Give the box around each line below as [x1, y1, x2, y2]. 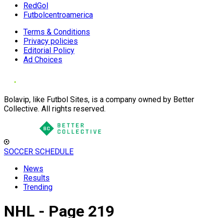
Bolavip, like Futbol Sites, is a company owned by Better [4, 95, 194, 104]
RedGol [23, 1, 48, 10]
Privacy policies [23, 36, 78, 46]
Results [23, 173, 50, 182]
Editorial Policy [23, 46, 74, 55]
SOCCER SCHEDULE [4, 147, 73, 156]
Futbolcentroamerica [23, 10, 93, 19]
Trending [23, 182, 53, 192]
